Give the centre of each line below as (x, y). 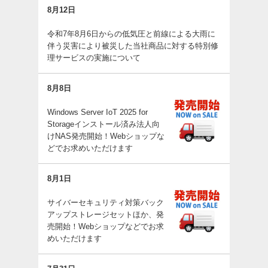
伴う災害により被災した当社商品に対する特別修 (133, 46)
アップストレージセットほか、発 (106, 214)
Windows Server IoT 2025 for (98, 112)
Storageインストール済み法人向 (103, 124)
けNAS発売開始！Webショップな (106, 136)
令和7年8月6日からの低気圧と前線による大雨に (131, 34)
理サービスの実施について (94, 58)
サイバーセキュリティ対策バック (106, 202)
